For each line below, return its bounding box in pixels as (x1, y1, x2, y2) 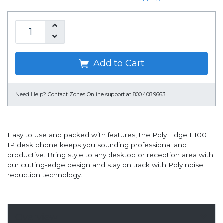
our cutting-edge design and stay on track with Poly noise (7, 161, 203, 169)
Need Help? (15, 91, 46, 98)
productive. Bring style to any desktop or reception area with (7, 151, 213, 159)
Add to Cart (91, 58, 144, 69)
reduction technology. (7, 171, 82, 179)
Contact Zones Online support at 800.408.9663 (48, 91, 165, 98)
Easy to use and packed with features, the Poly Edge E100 (7, 131, 207, 139)
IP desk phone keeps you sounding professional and (7, 141, 187, 149)
